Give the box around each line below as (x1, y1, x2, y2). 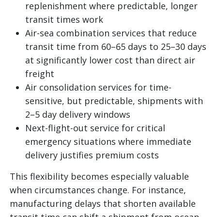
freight (25, 67, 54, 79)
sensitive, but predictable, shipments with (25, 94, 203, 107)
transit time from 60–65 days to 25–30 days (25, 40, 206, 52)
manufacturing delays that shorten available (10, 197, 196, 209)
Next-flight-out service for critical (25, 122, 165, 134)
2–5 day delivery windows (25, 108, 130, 120)
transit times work (25, 13, 103, 25)
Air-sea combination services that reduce (25, 27, 197, 39)
